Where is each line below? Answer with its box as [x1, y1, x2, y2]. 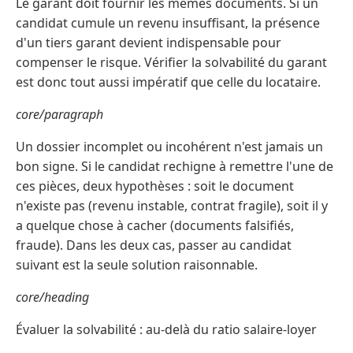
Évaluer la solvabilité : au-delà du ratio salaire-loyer [16, 321, 317, 339]
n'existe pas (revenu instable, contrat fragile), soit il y [16, 197, 328, 215]
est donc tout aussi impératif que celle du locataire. [16, 73, 321, 91]
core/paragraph [16, 106, 103, 124]
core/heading [16, 288, 89, 307]
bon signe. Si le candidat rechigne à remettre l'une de [16, 158, 333, 176]
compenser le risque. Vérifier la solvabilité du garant [16, 54, 327, 72]
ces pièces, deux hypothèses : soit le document [16, 177, 294, 195]
